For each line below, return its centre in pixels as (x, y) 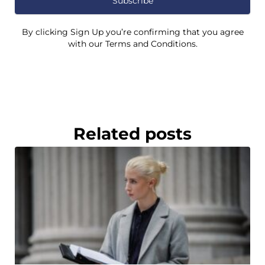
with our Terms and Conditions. (132, 44)
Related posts (132, 134)
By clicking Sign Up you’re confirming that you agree (132, 32)
